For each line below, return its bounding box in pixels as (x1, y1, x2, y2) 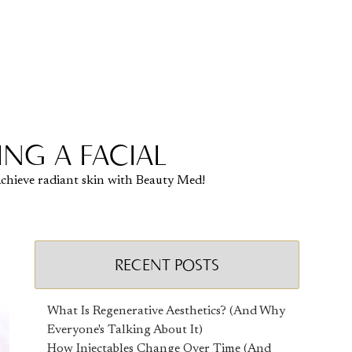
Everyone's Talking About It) (47, 324, 203, 336)
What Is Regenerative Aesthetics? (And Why (47, 305, 286, 317)
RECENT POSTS (115, 255, 220, 274)
